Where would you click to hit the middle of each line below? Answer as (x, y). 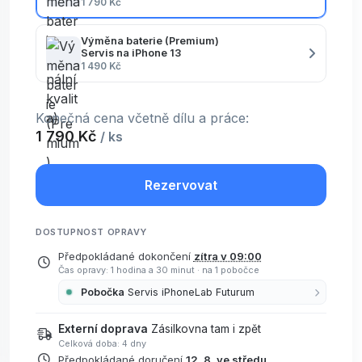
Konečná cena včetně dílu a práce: (142, 118)
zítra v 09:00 (227, 256)
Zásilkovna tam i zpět (206, 329)
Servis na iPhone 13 (130, 53)
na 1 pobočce (230, 270)
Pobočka (102, 292)
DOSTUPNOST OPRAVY (91, 232)
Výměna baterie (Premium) (149, 40)
